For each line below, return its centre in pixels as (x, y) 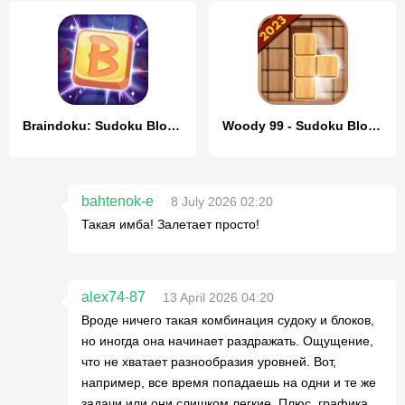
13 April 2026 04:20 (218, 297)
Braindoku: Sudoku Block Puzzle (174, 126)
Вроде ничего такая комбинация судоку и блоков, (228, 320)
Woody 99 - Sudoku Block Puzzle (374, 126)
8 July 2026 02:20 (222, 202)
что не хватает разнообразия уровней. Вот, (209, 362)
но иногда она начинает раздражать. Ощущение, (227, 341)
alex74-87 (113, 297)
